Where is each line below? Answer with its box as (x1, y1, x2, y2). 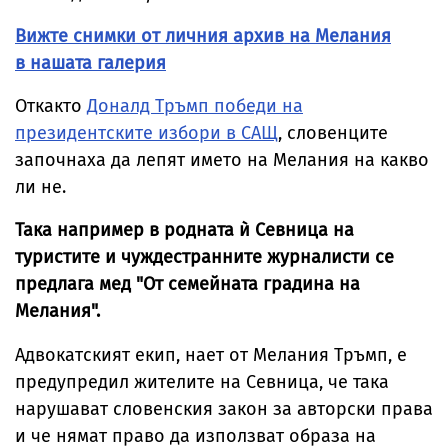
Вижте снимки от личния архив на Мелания (15, 25, 391, 48)
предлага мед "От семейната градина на (15, 273, 360, 296)
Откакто (15, 95, 87, 118)
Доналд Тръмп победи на (87, 95, 303, 118)
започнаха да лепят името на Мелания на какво (15, 149, 429, 172)
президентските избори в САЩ (15, 122, 278, 145)
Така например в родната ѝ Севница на (15, 219, 354, 242)
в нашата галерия (15, 52, 166, 75)
